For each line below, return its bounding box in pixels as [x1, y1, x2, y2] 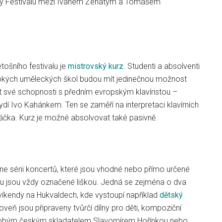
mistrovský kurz [68, 61, 123, 71]
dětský [160, 190, 183, 200]
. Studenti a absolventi [123, 61, 200, 71]
